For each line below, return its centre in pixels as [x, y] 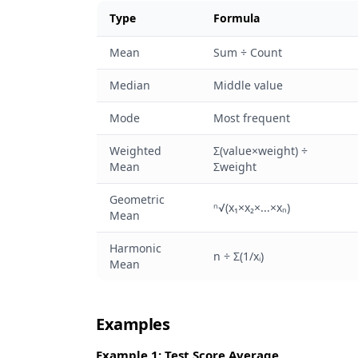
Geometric [137, 199]
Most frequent [252, 118]
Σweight [235, 167]
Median [130, 85]
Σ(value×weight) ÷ [261, 151]
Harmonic [135, 248]
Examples [133, 324]
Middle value [248, 85]
